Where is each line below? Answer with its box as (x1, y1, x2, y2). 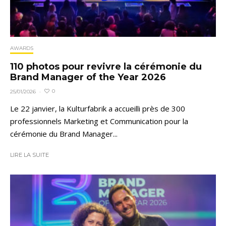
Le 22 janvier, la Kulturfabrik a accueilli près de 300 (10, 103, 185, 114)
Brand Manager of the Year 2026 (10, 71, 166, 83)
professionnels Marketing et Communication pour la (10, 116, 188, 126)
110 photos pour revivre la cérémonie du (10, 61, 202, 72)
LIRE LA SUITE (10, 151, 49, 158)
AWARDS (10, 44, 33, 51)
